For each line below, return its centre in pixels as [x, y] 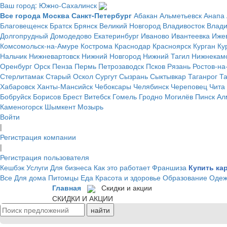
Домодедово [71, 36]
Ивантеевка [191, 36]
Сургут [106, 76]
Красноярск [172, 46]
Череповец [189, 86]
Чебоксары [113, 86]
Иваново [155, 36]
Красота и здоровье [128, 178]
